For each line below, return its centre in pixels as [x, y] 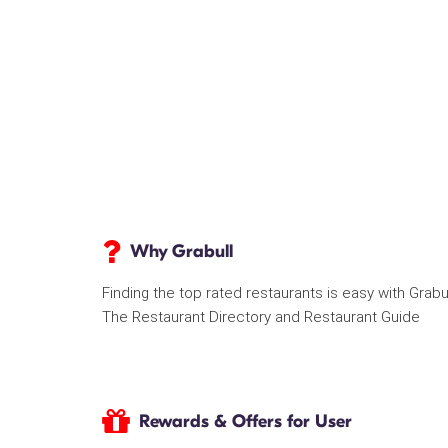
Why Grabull [181, 252]
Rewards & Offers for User [245, 422]
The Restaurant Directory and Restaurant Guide [261, 317]
